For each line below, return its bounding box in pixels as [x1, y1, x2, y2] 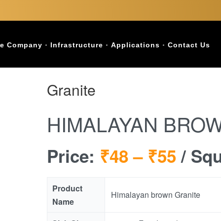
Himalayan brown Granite [110, 189, 200, 200]
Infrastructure [50, 41, 103, 49]
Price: [46, 144, 100, 168]
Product [52, 183, 82, 194]
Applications [111, 41, 160, 49]
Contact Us [168, 41, 210, 49]
